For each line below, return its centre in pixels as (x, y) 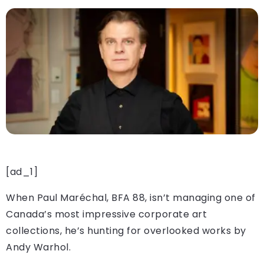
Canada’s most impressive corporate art (106, 214)
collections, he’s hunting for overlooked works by (126, 231)
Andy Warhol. (38, 247)
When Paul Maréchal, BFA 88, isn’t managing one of (131, 198)
